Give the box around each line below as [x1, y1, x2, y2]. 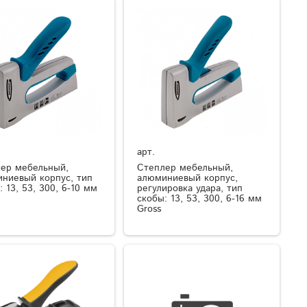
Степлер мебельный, [137, 160, 234, 175]
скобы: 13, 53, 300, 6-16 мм [137, 191, 262, 206]
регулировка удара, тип [137, 181, 243, 195]
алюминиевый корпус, [137, 171, 238, 185]
